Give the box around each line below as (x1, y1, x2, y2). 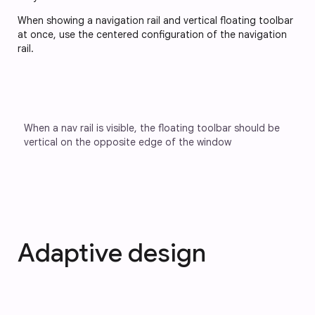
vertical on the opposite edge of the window (24, 135, 231, 148)
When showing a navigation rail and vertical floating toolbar (18, 13, 293, 27)
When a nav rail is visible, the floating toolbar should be (24, 121, 283, 134)
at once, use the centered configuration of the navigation (18, 27, 287, 41)
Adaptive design (18, 236, 206, 269)
